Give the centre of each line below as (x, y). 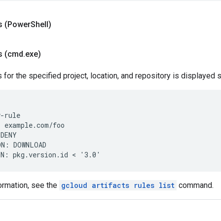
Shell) (41, 24)
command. (195, 185)
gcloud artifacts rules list (118, 185)
